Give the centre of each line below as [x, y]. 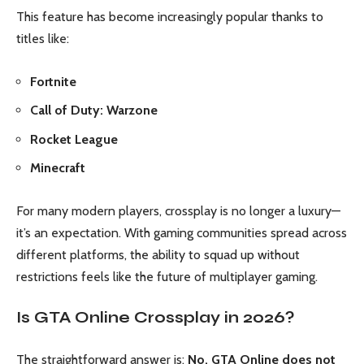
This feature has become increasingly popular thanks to [170, 17]
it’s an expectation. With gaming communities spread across [182, 232]
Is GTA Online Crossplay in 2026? [155, 318]
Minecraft [58, 168]
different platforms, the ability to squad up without [158, 254]
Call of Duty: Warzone [94, 110]
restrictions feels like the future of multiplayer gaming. [167, 276]
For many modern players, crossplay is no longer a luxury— [178, 210]
